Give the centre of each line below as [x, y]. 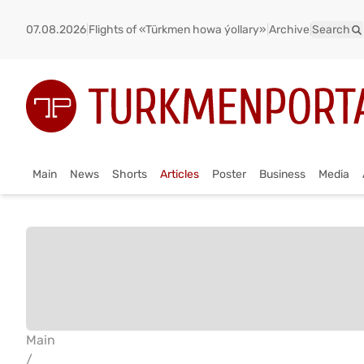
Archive [289, 30]
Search [331, 30]
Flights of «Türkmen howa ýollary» [178, 30]
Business [282, 174]
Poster [229, 174]
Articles [180, 174]
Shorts [130, 174]
